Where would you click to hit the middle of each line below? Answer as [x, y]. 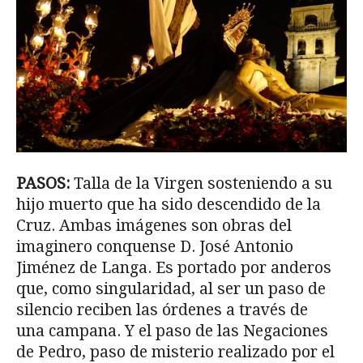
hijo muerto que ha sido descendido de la [169, 205]
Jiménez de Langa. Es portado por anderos [174, 268]
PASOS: [45, 184]
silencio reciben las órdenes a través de [162, 310]
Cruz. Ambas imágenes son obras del [154, 226]
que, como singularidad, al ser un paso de [171, 289]
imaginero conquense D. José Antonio [155, 247]
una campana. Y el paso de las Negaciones [172, 331]
